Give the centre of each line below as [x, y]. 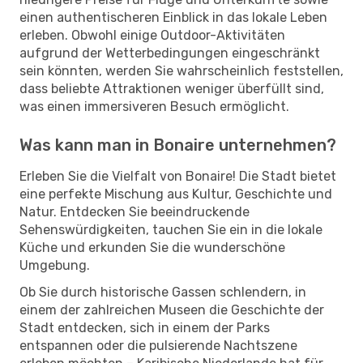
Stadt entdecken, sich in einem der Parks [145, 327]
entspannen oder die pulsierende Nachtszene [158, 345]
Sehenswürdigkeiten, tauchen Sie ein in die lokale [171, 229]
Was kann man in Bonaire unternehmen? [178, 145]
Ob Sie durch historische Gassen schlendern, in [163, 292]
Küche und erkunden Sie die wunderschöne [152, 247]
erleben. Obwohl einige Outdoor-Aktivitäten [152, 35]
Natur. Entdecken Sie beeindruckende [135, 211]
